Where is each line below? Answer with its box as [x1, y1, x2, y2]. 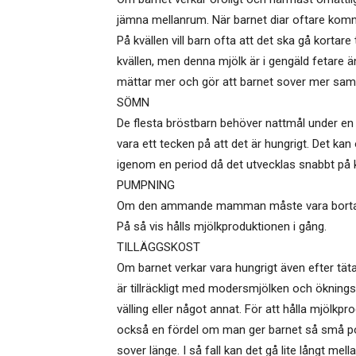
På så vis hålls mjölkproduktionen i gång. [117, 219, 327, 234]
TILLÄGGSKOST [117, 240, 200, 255]
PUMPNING [117, 178, 175, 193]
